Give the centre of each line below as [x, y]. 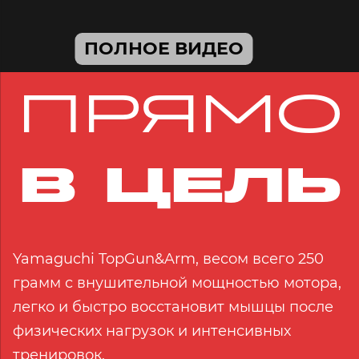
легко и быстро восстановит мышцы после [173, 307]
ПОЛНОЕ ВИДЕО [164, 48]
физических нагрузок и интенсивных [152, 331]
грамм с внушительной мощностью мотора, [177, 283]
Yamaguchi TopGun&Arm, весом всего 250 [168, 259]
